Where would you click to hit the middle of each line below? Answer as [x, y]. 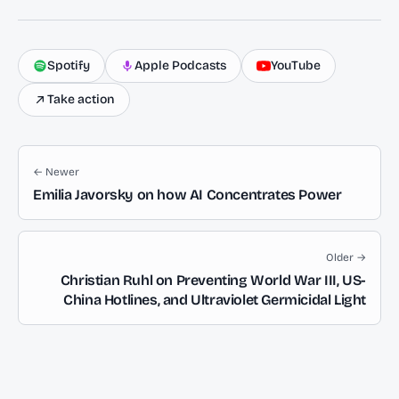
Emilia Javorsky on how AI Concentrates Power [187, 195]
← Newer [56, 172]
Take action [81, 99]
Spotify [69, 65]
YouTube [296, 65]
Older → [346, 257]
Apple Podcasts [180, 65]
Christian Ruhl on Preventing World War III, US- [213, 280]
